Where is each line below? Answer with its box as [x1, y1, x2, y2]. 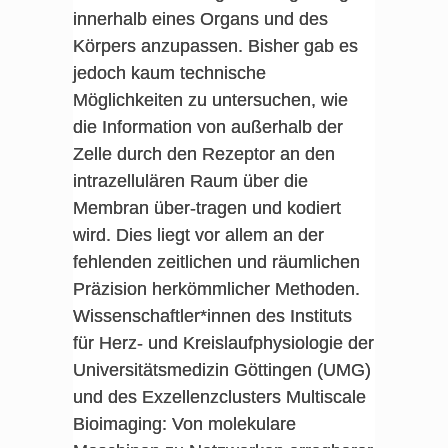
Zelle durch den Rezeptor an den [72, 144, 335, 164]
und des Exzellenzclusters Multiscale [72, 387, 366, 407]
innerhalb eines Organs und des [72, 9, 328, 29]
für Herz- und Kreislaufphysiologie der [72, 333, 374, 353]
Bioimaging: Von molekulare [72, 414, 296, 434]
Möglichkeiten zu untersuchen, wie [72, 90, 348, 110]
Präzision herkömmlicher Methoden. [72, 279, 360, 299]
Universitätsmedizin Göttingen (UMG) [72, 360, 371, 380]
